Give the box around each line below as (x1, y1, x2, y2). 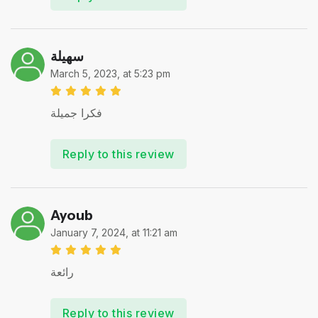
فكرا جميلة (50, 105, 102, 120)
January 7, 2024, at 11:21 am (50, 226, 177, 238)
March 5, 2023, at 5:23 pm (50, 67, 170, 79)
